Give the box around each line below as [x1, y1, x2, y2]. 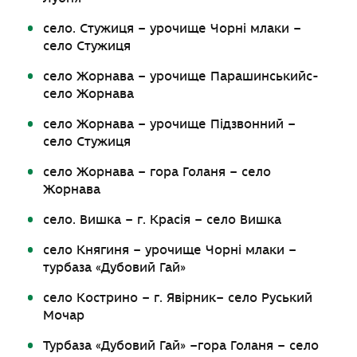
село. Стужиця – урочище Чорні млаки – [43, 22, 302, 36]
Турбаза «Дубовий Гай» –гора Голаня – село [43, 339, 320, 353]
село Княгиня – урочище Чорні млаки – [43, 243, 297, 257]
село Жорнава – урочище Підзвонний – [43, 117, 296, 131]
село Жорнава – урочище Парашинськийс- [43, 69, 320, 84]
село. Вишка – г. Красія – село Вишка [43, 213, 282, 227]
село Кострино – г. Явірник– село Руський [43, 291, 313, 305]
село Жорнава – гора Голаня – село [43, 165, 272, 179]
